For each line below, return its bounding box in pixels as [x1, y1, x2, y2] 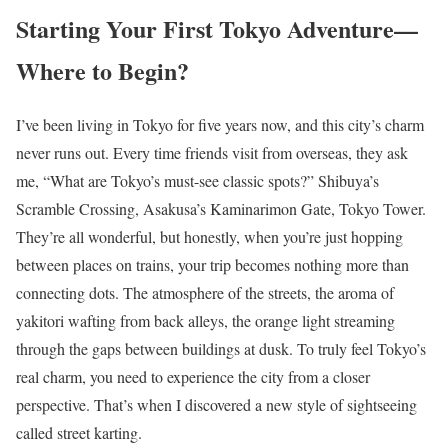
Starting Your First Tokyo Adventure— [16, 10, 418, 46]
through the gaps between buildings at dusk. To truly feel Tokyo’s [16, 338, 426, 360]
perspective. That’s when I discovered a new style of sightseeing [16, 394, 417, 416]
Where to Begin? [16, 52, 189, 88]
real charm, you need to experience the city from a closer [16, 366, 370, 388]
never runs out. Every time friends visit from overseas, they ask [16, 142, 408, 164]
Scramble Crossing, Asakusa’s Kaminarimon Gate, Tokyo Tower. [16, 198, 426, 220]
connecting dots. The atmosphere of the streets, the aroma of [16, 282, 394, 304]
